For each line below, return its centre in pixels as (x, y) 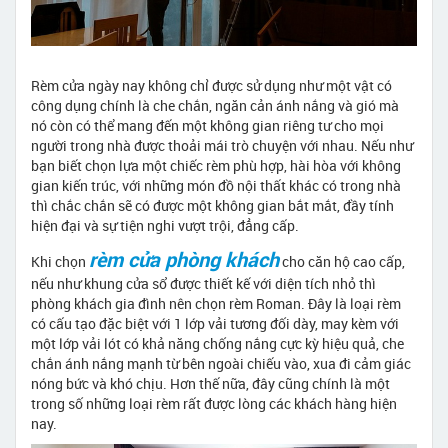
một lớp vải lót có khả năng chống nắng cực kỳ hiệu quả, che (217, 344)
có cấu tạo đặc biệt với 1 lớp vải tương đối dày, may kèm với (215, 324)
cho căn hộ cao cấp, (342, 262)
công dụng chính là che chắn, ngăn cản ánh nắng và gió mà (215, 106)
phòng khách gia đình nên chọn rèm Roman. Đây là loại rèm (216, 304)
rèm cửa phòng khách (184, 260)
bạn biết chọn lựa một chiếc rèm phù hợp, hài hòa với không (216, 166)
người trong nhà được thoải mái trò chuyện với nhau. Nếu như (222, 146)
